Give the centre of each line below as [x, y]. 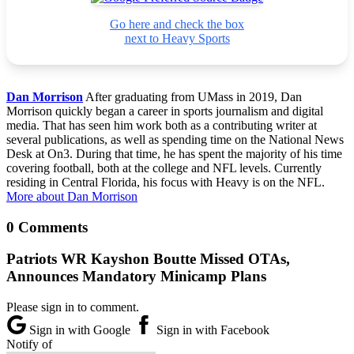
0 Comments [47, 227]
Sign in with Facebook [211, 330]
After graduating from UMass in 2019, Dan [192, 96]
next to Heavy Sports [177, 38]
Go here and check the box [177, 24]
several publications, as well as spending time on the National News [175, 139]
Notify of [29, 345]
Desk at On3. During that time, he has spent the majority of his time [174, 153]
